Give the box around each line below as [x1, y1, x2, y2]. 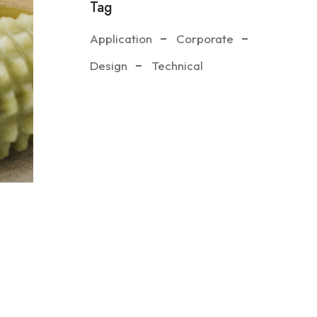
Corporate [176, 31, 234, 46]
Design [90, 58, 128, 73]
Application [90, 31, 153, 46]
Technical [151, 58, 204, 73]
